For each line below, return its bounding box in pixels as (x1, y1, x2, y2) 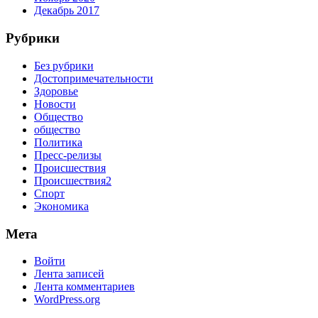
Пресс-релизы (34, 148, 102, 161)
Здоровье (34, 84, 78, 97)
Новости (34, 97, 76, 110)
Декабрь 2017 (34, 4, 99, 17)
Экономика (34, 199, 89, 212)
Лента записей (34, 268, 104, 280)
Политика (34, 136, 82, 148)
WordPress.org (34, 293, 100, 306)
